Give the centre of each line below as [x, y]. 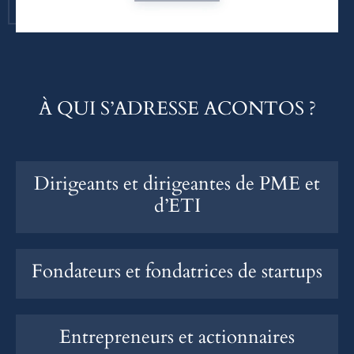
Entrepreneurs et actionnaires [177, 337]
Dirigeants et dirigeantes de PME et [177, 183]
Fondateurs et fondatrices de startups [177, 271]
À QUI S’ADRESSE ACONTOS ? [177, 108]
